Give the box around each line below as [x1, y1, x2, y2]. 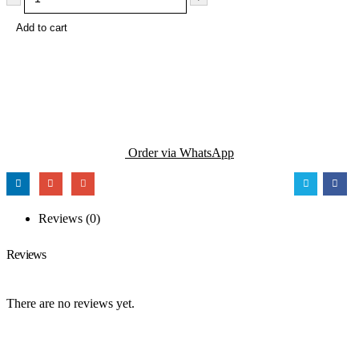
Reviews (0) [38, 211, 100, 225]
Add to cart [16, 22, 67, 34]
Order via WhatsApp [125, 146, 234, 159]
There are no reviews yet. [6, 296, 135, 310]
